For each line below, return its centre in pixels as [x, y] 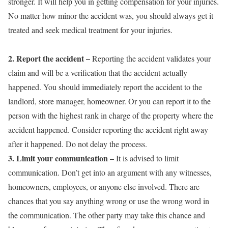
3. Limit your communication [58, 158]
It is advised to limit [146, 158]
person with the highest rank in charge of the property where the [111, 115]
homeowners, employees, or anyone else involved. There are [104, 186]
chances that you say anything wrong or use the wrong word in [109, 201]
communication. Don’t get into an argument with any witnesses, [110, 172]
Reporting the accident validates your [150, 58]
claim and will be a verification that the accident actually [98, 72]
